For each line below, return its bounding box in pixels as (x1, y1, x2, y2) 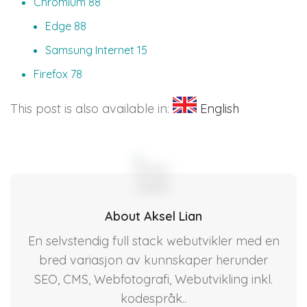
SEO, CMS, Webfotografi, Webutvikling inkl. (34, 271, 273, 288)
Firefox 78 (34, 67, 82, 82)
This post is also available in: (10, 101, 173, 117)
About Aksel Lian (105, 208, 202, 225)
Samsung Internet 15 (45, 43, 147, 58)
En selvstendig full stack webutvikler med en (27, 233, 280, 249)
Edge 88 (45, 19, 86, 34)
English (200, 101, 240, 117)
